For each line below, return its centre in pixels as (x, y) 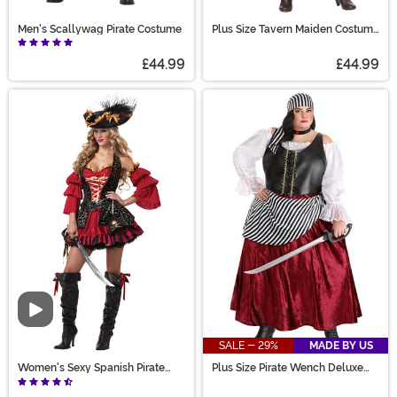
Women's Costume (259, 379)
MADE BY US (341, 346)
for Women (239, 39)
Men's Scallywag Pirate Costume (100, 29)
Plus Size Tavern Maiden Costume (296, 29)
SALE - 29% (248, 346)
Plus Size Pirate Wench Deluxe (288, 368)
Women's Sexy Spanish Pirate (91, 368)
